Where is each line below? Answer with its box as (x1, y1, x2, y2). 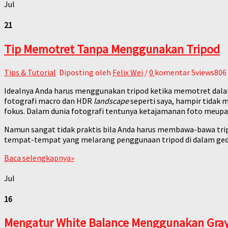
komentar (155, 67, 190, 77)
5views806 (191, 67, 226, 77)
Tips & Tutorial (4, 67, 56, 77)
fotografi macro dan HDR (4, 95, 94, 106)
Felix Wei (112, 67, 143, 77)
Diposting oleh (58, 67, 112, 77)
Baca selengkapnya (4, 152, 71, 163)
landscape (94, 95, 129, 106)
